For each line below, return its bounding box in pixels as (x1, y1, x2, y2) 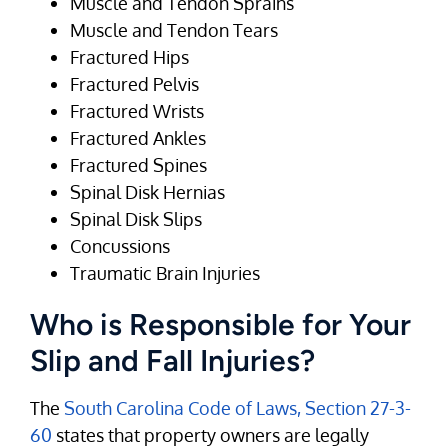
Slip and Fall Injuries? (30, 342, 315, 380)
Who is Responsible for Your (30, 306, 411, 344)
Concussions (70, 235, 170, 258)
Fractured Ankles (70, 127, 206, 150)
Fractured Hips (70, 46, 189, 69)
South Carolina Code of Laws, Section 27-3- (64, 397, 411, 420)
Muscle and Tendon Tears (70, 19, 278, 42)
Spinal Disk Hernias (70, 181, 225, 204)
